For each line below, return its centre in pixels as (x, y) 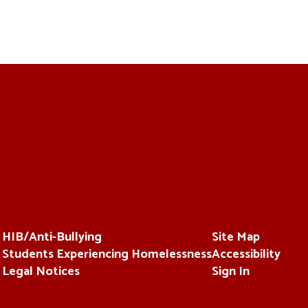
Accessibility (246, 254)
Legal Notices (41, 272)
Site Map (235, 237)
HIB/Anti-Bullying (52, 237)
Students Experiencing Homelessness (107, 254)
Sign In (230, 272)
